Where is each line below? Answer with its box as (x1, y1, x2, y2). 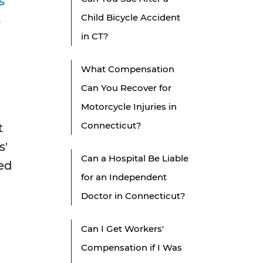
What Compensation (81, 63, 174, 75)
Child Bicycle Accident (81, 12, 180, 23)
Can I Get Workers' (81, 223, 164, 235)
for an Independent (81, 171, 167, 183)
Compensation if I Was (81, 242, 182, 254)
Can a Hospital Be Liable (81, 153, 188, 164)
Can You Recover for (81, 82, 171, 94)
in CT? (81, 31, 109, 42)
